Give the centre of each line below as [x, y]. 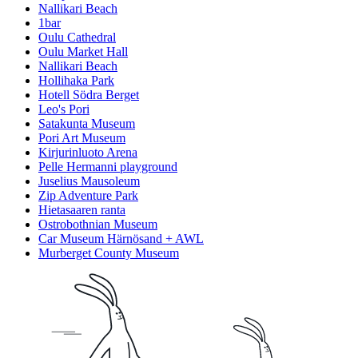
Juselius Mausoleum [89, 181]
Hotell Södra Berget [89, 95]
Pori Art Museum [82, 138]
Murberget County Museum [109, 253]
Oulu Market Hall [83, 52]
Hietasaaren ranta [82, 210]
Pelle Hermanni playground [108, 167]
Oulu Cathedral [77, 38]
